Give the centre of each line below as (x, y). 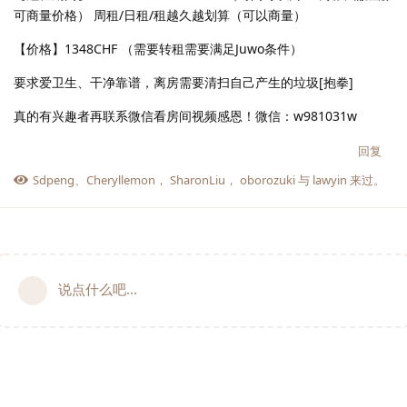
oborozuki (268, 179)
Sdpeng (54, 179)
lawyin (330, 179)
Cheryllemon (121, 179)
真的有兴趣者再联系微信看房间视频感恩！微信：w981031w (185, 115)
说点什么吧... (98, 288)
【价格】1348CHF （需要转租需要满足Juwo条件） (158, 48)
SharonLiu (198, 179)
